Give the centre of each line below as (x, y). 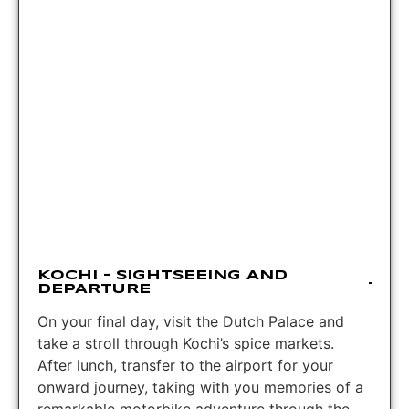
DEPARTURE (94, 289)
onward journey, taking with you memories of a (200, 387)
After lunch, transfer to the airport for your (185, 365)
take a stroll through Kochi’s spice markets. (186, 343)
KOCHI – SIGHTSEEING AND (163, 275)
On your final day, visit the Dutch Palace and (191, 321)
